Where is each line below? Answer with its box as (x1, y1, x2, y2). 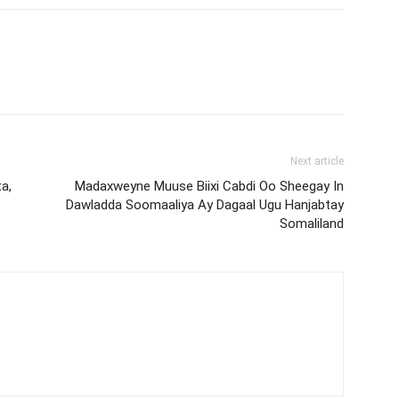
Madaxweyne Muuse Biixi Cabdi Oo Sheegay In (75, 177, 344, 194)
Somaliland (280, 215, 344, 232)
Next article (290, 154, 344, 167)
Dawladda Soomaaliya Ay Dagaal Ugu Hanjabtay (66, 196, 344, 213)
